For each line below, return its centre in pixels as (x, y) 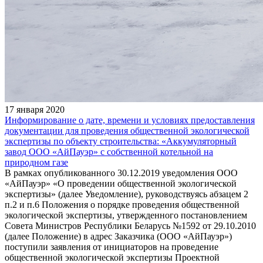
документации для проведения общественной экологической (127, 130)
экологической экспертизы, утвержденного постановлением (126, 215)
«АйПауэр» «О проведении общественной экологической (121, 183)
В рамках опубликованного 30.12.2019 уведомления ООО (121, 173)
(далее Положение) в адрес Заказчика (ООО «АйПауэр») (118, 236)
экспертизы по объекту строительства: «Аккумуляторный (121, 141)
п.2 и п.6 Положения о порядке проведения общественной (122, 204)
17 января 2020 (35, 109)
